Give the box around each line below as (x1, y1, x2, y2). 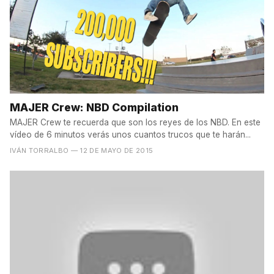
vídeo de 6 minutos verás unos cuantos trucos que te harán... (10, 130, 251, 140)
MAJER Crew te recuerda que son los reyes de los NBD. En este (10, 117, 261, 128)
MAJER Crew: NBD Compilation (10, 100, 179, 114)
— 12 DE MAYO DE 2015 (70, 146, 154, 155)
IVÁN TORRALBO (10, 146, 69, 155)
